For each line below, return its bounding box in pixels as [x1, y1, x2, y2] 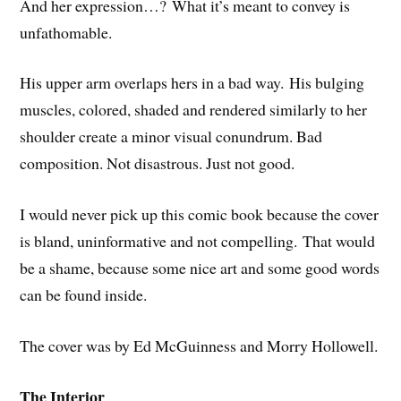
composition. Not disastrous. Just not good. [20, 152, 295, 175]
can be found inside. [20, 284, 148, 306]
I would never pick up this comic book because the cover [20, 203, 380, 226]
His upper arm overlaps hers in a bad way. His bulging [20, 72, 365, 94]
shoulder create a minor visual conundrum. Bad [20, 125, 323, 148]
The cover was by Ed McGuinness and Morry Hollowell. [20, 335, 379, 356]
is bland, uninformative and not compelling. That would [20, 230, 376, 252]
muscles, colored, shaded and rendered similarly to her [20, 98, 368, 121]
